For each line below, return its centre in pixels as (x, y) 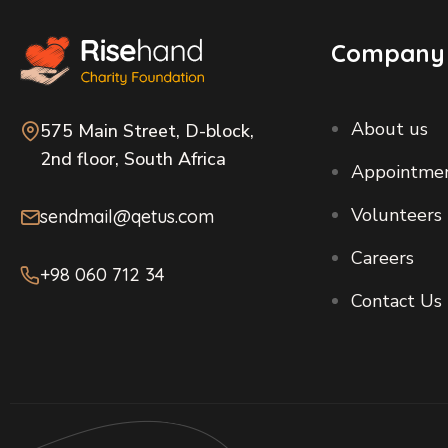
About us (390, 129)
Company (388, 53)
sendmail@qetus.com (127, 216)
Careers (383, 258)
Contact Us (397, 301)
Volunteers (397, 215)
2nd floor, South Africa (133, 159)
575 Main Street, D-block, (147, 131)
